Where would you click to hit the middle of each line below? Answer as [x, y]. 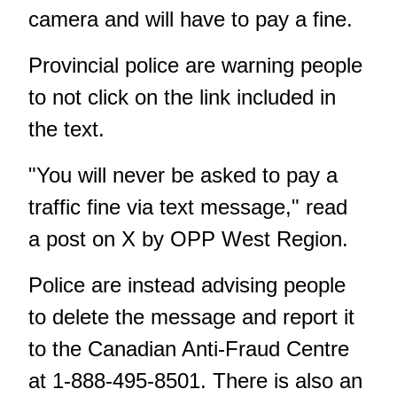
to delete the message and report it [191, 317]
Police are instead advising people [187, 285]
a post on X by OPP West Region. [191, 239]
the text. [66, 129]
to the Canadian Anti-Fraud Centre [189, 349]
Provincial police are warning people [195, 66]
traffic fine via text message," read [188, 207]
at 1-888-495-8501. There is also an [195, 381]
